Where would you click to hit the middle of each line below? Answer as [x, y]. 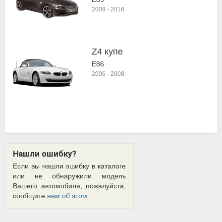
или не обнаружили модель [69, 176]
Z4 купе [107, 52]
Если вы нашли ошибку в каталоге [69, 166]
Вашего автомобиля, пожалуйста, [69, 186]
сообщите [30, 196]
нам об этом [67, 196]
